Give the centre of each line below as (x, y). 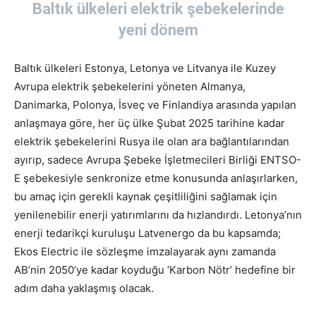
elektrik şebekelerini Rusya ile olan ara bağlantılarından (152, 142)
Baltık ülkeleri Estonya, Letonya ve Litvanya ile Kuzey (145, 68)
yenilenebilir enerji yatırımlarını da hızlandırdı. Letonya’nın (158, 215)
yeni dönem (158, 30)
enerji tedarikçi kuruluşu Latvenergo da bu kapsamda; (147, 233)
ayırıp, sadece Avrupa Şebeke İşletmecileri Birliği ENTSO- (158, 160)
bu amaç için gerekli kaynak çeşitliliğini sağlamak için (146, 197)
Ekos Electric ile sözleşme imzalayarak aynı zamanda (145, 252)
